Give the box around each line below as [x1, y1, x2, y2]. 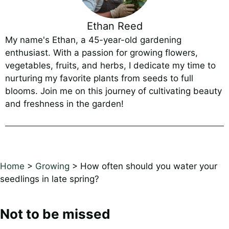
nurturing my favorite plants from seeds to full [5, 73, 193, 84]
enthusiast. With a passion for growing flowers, [5, 48, 198, 58]
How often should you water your [80, 161, 217, 171]
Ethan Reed [86, 20, 143, 33]
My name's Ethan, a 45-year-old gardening [5, 35, 181, 45]
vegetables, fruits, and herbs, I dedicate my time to [5, 60, 216, 71]
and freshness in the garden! [5, 99, 124, 109]
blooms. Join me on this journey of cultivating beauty [5, 86, 222, 97]
